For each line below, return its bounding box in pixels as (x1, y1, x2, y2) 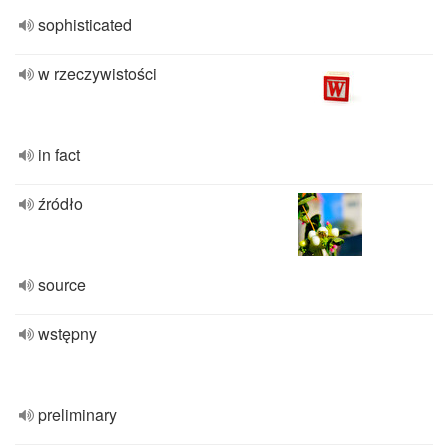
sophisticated (38, 13, 132, 36)
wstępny (38, 322, 97, 345)
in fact (38, 143, 80, 166)
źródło (38, 192, 83, 215)
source (38, 273, 86, 296)
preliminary (38, 403, 117, 426)
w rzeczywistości (38, 62, 157, 85)
